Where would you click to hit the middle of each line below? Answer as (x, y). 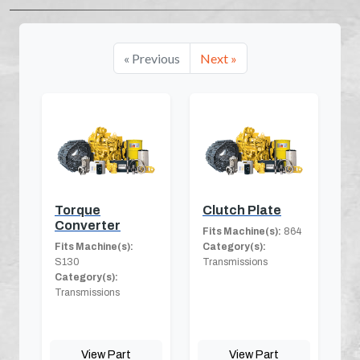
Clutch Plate (242, 210)
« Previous (151, 58)
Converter (88, 225)
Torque (78, 210)
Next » (218, 58)
